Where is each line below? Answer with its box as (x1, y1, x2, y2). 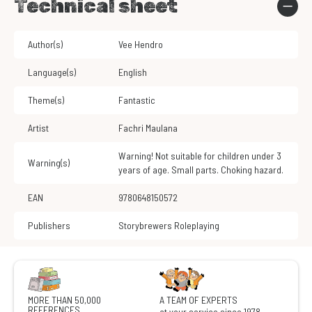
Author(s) (28, 38, 63, 51)
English (123, 66, 147, 79)
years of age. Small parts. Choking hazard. (118, 164, 283, 176)
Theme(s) (28, 94, 64, 107)
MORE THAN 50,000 (28, 294, 101, 306)
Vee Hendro (123, 38, 163, 51)
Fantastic (123, 94, 155, 107)
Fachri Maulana (123, 122, 178, 134)
